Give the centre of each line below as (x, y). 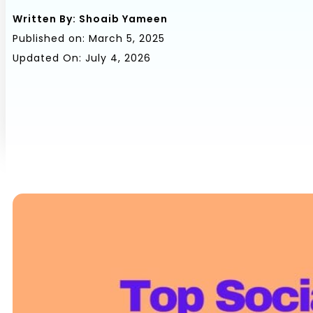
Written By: (44, 19)
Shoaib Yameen (122, 19)
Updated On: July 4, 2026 (82, 58)
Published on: (49, 38)
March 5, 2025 (127, 38)
